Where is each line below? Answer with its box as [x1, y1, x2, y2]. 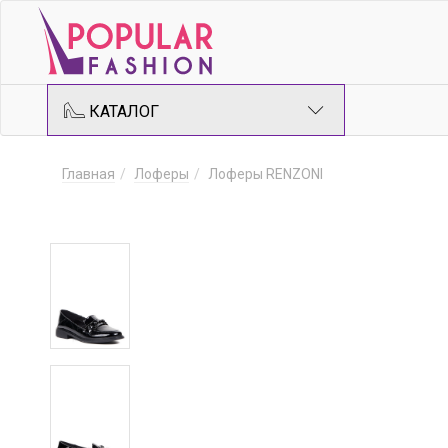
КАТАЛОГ [85, 102, 159, 121]
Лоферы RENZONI [208, 166, 323, 182]
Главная [62, 166, 115, 182]
